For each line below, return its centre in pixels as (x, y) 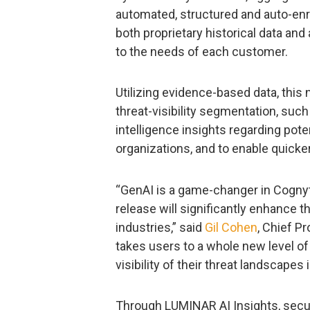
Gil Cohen (231, 227)
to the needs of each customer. (202, 51)
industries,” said (160, 227)
